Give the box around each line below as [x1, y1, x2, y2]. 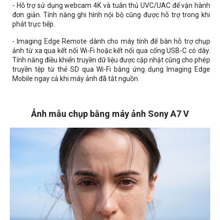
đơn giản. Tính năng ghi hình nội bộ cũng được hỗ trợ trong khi [12, 11, 210, 19]
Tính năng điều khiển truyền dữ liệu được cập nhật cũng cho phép [12, 56, 210, 64]
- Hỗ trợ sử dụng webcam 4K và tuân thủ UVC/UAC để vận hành [12, 1, 210, 10]
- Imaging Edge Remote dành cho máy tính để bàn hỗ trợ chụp [12, 37, 210, 46]
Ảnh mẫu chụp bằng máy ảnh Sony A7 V [31, 109, 189, 119]
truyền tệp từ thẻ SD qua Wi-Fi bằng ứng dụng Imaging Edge [12, 65, 210, 74]
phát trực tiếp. [12, 20, 55, 28]
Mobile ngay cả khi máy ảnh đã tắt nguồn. [12, 75, 139, 83]
